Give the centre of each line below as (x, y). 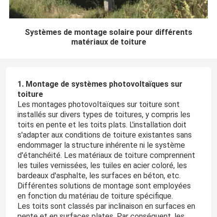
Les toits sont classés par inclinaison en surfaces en (106, 206)
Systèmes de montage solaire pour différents (108, 32)
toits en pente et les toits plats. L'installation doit (102, 125)
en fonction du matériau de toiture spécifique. (95, 196)
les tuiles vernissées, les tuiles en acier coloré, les (102, 166)
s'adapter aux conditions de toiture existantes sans (104, 135)
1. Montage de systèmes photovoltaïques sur (100, 84)
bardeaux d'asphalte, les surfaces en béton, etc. (99, 176)
